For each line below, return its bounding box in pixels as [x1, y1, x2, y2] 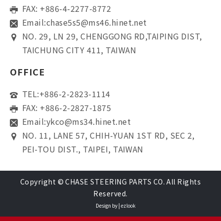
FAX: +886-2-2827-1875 [22, 102, 111, 114]
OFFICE [10, 65, 45, 78]
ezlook [120, 202, 136, 210]
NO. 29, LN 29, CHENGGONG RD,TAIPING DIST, [22, 30, 202, 42]
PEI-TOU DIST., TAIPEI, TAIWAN [22, 143, 144, 155]
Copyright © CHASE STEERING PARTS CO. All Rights [20, 177, 201, 187]
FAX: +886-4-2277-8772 [22, 2, 111, 15]
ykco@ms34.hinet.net [46, 115, 131, 128]
